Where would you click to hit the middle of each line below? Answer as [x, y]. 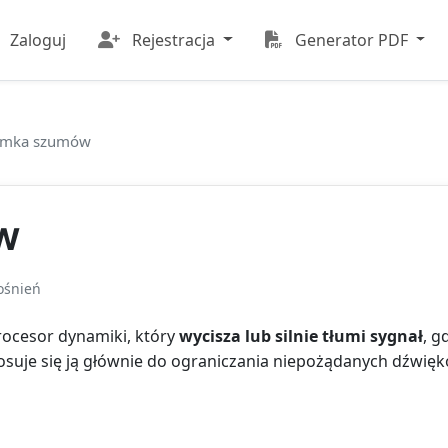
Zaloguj [37, 39]
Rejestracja [173, 39]
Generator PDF [351, 39]
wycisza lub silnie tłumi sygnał [301, 336]
